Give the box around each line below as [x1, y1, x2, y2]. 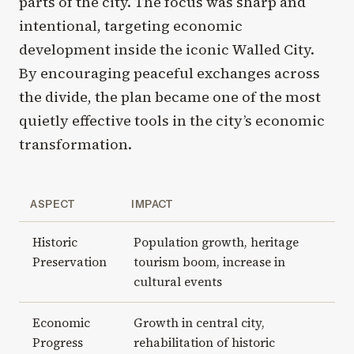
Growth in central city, [133, 314, 265, 331]
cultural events [133, 273, 222, 290]
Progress [32, 333, 83, 351]
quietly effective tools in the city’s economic [19, 110, 325, 130]
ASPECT [30, 197, 76, 210]
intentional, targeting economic [19, 15, 243, 36]
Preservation [32, 253, 107, 270]
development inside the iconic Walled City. [19, 39, 314, 59]
